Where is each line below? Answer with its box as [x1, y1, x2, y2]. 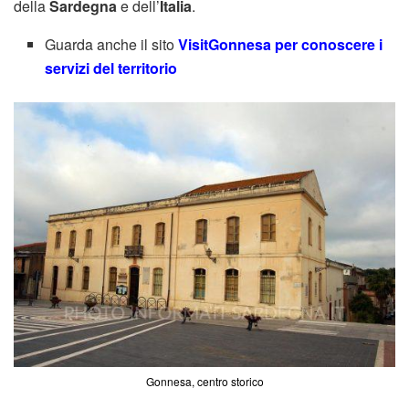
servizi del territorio [45, 58, 182, 79]
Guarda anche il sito [45, 34, 179, 56]
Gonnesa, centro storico [145, 373, 264, 390]
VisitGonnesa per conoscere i [178, 34, 383, 56]
